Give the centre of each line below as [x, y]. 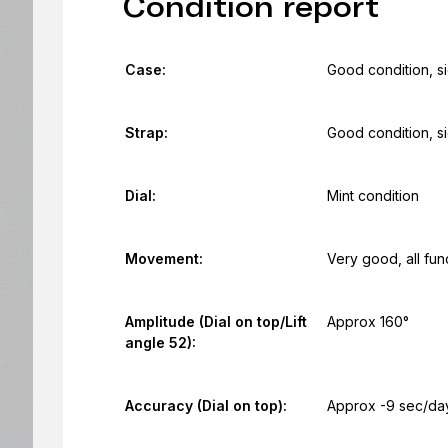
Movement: [163, 258]
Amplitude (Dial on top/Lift [215, 321]
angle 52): [160, 342]
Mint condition [372, 195]
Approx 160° [367, 321]
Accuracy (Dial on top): [205, 405]
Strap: [146, 132]
